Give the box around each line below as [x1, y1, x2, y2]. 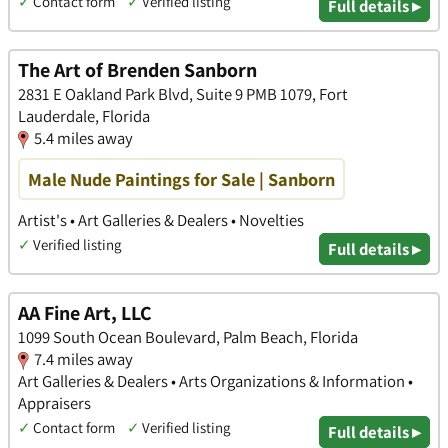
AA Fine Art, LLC [18, 300, 152, 327]
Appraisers [18, 392, 91, 415]
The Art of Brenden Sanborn [18, 57, 257, 84]
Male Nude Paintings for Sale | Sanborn [28, 167, 335, 192]
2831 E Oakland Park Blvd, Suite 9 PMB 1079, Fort [18, 83, 348, 106]
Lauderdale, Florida [18, 105, 150, 128]
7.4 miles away [34, 348, 133, 371]
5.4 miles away [34, 127, 133, 150]
